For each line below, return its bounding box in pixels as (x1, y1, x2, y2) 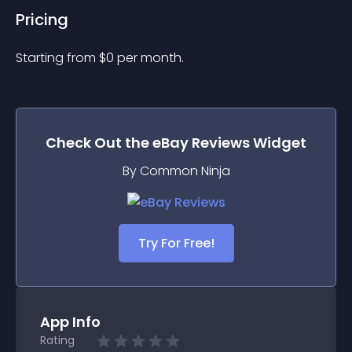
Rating (40, 332, 75, 348)
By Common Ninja (122, 162, 230, 180)
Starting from (16, 49, 99, 67)
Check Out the (46, 133, 152, 152)
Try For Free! (137, 234, 214, 252)
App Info (40, 312, 101, 332)
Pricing (16, 9, 68, 31)
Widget (250, 133, 306, 152)
